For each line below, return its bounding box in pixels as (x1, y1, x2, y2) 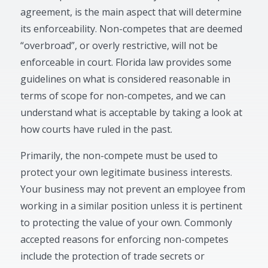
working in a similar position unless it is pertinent (20, 199, 243, 212)
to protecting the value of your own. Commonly (20, 216, 233, 229)
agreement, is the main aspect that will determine (20, 5, 242, 19)
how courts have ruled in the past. (20, 123, 173, 136)
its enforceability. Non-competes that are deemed (20, 22, 243, 35)
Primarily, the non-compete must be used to (20, 149, 218, 162)
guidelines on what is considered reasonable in (20, 72, 231, 86)
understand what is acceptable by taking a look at (20, 106, 243, 119)
